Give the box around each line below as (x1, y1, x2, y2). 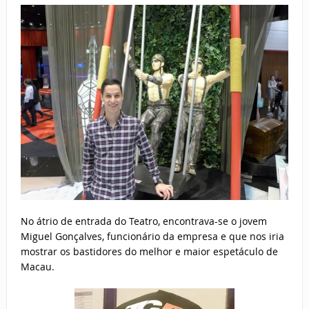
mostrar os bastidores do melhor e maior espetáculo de (20, 245, 278, 259)
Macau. (20, 260, 54, 274)
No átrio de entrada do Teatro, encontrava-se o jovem (20, 215, 267, 228)
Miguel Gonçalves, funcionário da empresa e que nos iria (20, 230, 284, 243)
